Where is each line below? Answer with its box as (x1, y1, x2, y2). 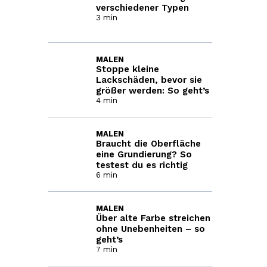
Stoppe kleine (95, 64, 159, 74)
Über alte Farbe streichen (95, 213, 210, 223)
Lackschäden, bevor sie (95, 74, 202, 85)
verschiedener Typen (95, 2, 189, 13)
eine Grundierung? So (95, 149, 192, 160)
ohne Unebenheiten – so (95, 223, 205, 234)
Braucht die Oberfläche (95, 138, 201, 149)
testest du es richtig (95, 160, 188, 170)
